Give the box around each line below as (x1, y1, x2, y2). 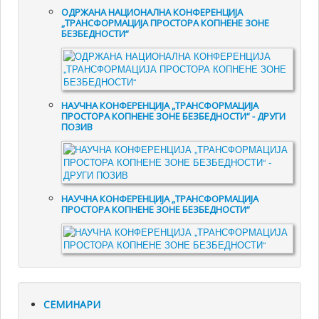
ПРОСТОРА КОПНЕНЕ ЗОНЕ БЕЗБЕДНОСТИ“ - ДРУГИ (61, 110, 286, 123)
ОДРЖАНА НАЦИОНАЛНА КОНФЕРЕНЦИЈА (61, 6, 244, 19)
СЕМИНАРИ (43, 298, 101, 312)
